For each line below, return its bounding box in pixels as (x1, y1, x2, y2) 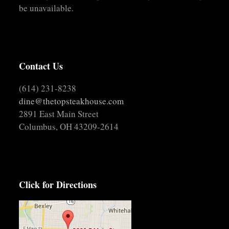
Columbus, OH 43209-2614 (19, 121, 119, 133)
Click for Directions (19, 178, 97, 192)
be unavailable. (19, 2, 74, 14)
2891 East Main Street (19, 108, 99, 120)
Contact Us (19, 59, 63, 73)
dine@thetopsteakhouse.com (19, 95, 124, 107)
